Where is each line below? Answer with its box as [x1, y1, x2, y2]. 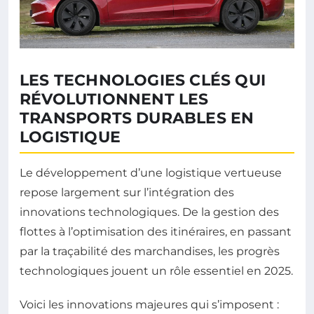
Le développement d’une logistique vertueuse [20, 165, 282, 179]
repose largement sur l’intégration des [20, 185, 234, 199]
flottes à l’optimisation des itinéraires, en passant [20, 224, 292, 238]
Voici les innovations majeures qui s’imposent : [20, 297, 279, 311]
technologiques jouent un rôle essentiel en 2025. [20, 264, 293, 278]
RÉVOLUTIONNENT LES [20, 89, 209, 109]
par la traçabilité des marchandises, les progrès [20, 244, 280, 258]
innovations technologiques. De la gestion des [20, 205, 279, 219]
